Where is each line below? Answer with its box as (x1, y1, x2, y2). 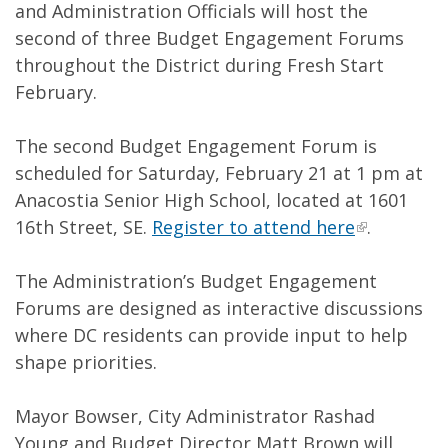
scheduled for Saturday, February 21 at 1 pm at (15, 161, 423, 185)
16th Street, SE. (15, 215, 152, 239)
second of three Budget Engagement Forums (15, 26, 404, 50)
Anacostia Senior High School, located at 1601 (15, 188, 408, 212)
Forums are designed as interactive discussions (15, 296, 423, 320)
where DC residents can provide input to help (15, 323, 408, 347)
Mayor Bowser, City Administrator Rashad (15, 404, 375, 428)
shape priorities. (15, 350, 157, 374)
